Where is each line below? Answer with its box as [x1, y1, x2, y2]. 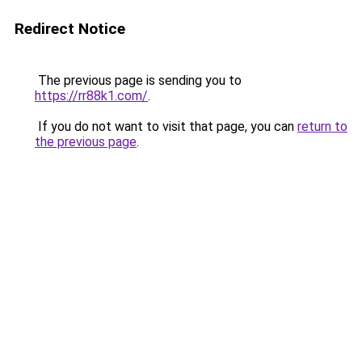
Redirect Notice [15, 19, 125, 38]
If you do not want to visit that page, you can [35, 119, 297, 134]
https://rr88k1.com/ [35, 88, 148, 103]
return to [297, 119, 347, 134]
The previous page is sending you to [35, 73, 242, 88]
